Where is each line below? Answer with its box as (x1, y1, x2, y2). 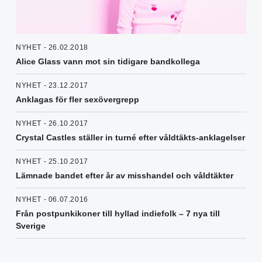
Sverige (16, 221, 46, 231)
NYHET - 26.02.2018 (16, 43, 88, 52)
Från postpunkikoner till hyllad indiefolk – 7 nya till (16, 209, 220, 219)
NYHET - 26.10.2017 (16, 119, 88, 128)
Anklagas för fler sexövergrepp (16, 95, 139, 105)
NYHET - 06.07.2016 (16, 195, 88, 204)
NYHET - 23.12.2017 (16, 81, 88, 90)
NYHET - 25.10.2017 (16, 157, 88, 166)
